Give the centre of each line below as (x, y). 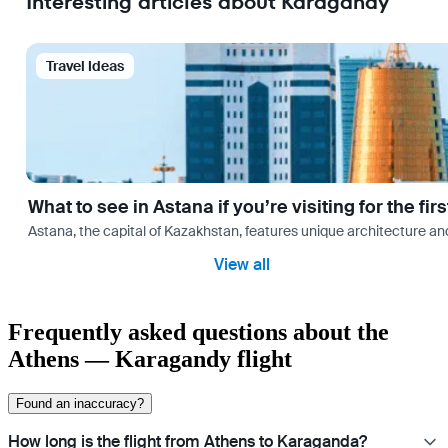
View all (242, 265)
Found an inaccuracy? (80, 404)
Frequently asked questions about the (198, 332)
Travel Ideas (85, 66)
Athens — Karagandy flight (150, 359)
